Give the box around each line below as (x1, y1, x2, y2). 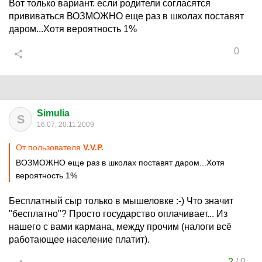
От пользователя (16, 143, 83, 152)
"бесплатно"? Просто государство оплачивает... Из (9, 209, 227, 219)
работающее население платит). (9, 235, 150, 244)
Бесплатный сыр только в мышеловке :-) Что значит (9, 196, 233, 206)
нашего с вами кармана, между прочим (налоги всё (9, 222, 232, 232)
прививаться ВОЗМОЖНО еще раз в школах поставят (9, 11, 244, 21)
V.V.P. (83, 143, 104, 152)
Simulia (37, 108, 70, 118)
